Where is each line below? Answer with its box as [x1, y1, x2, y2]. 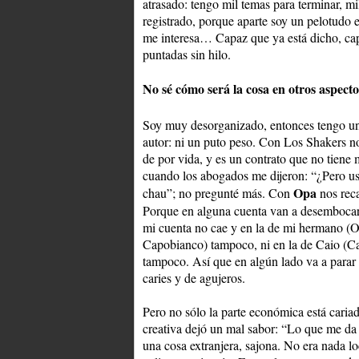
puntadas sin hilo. [143, 46, 231, 63]
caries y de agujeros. [143, 269, 245, 287]
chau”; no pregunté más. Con [143, 184, 293, 202]
